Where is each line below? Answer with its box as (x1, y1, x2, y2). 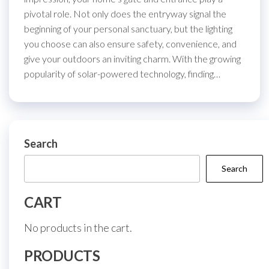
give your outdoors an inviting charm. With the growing (24, 53, 241, 64)
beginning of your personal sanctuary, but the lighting (24, 23, 232, 34)
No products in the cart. (24, 221, 132, 234)
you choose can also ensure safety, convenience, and (24, 38, 237, 49)
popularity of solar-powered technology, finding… (24, 68, 220, 79)
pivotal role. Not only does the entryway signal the (24, 8, 226, 19)
